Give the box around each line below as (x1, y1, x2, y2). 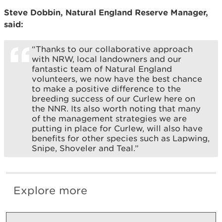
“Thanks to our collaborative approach (32, 44, 193, 54)
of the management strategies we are (32, 113, 187, 123)
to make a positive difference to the (32, 83, 181, 94)
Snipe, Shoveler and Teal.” (32, 143, 139, 153)
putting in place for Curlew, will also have (32, 123, 203, 133)
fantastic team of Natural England (32, 63, 172, 74)
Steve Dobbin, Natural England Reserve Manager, (4, 7, 208, 17)
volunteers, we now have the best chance (32, 73, 202, 84)
